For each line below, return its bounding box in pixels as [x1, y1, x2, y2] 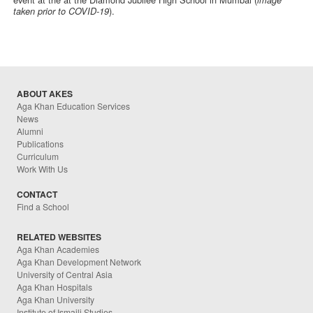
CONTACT [17, 188, 58, 201]
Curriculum [17, 150, 59, 163]
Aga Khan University [17, 293, 95, 305]
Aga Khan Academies [17, 242, 100, 255]
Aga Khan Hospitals [17, 280, 93, 293]
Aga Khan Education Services [17, 100, 131, 112]
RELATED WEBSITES [17, 230, 102, 243]
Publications [17, 138, 64, 150]
